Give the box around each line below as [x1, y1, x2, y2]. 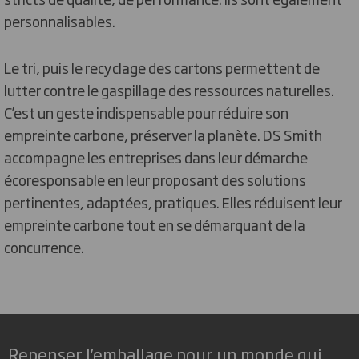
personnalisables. [4, 10, 115, 31]
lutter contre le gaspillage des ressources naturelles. [4, 79, 334, 100]
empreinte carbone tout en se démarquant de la [4, 213, 305, 235]
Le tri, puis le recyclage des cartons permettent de [4, 56, 320, 78]
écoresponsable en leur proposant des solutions [4, 168, 306, 190]
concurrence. [4, 236, 84, 257]
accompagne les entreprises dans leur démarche [4, 146, 308, 167]
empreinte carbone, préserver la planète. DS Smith [4, 123, 322, 145]
